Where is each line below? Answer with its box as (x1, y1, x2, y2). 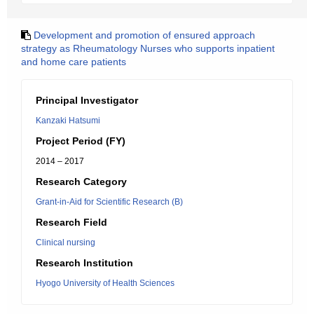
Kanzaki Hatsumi (36, 116, 100, 125)
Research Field (36, 217, 107, 228)
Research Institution (36, 257, 133, 268)
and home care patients (21, 56, 126, 67)
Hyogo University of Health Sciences (36, 278, 175, 288)
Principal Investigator (36, 95, 138, 106)
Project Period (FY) (36, 135, 125, 146)
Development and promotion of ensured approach (34, 29, 255, 41)
